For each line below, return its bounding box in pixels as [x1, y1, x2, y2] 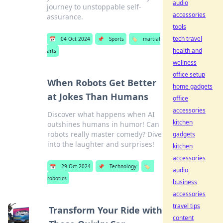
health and [173, 46, 202, 55]
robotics [47, 175, 67, 182]
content [173, 214, 194, 222]
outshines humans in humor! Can [47, 119, 159, 129]
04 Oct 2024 [61, 35, 91, 42]
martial [143, 35, 161, 42]
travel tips [173, 202, 200, 210]
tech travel [173, 34, 202, 43]
